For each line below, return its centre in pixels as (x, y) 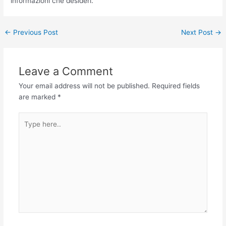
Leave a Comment (66, 71)
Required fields (176, 86)
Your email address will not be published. (84, 86)
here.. (27, 129)
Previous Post (35, 32)
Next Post (198, 32)
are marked (38, 97)
